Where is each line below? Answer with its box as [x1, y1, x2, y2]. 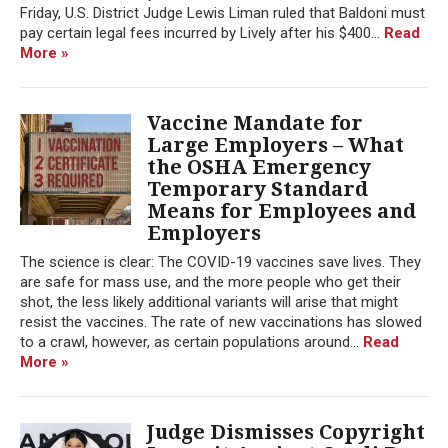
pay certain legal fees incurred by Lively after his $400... [20, 23, 384, 42]
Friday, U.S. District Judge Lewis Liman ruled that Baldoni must [20, 3, 425, 22]
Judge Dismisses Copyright [147, 419, 425, 444]
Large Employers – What [147, 132, 404, 157]
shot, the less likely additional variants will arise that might [20, 292, 398, 311]
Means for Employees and [147, 198, 416, 223]
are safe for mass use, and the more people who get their [20, 272, 401, 291]
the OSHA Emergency [147, 154, 371, 179]
